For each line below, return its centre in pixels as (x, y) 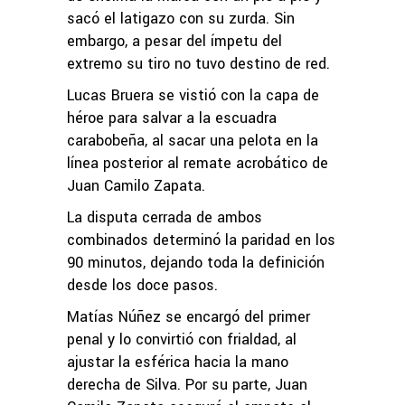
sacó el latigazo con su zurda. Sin (181, 18)
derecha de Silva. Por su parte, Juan (187, 384)
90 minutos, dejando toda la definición (196, 262)
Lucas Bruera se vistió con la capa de (193, 95)
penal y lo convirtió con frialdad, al (182, 339)
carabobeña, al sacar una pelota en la (193, 140)
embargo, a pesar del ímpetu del (174, 41)
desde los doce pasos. (142, 285)
